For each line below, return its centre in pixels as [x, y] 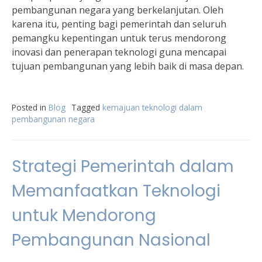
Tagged [87, 107]
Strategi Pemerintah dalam [123, 166]
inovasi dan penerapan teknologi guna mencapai [119, 52]
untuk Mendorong [84, 216]
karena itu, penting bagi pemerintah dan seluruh [119, 24]
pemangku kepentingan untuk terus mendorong [119, 38]
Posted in [30, 107]
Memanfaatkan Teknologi [116, 191]
